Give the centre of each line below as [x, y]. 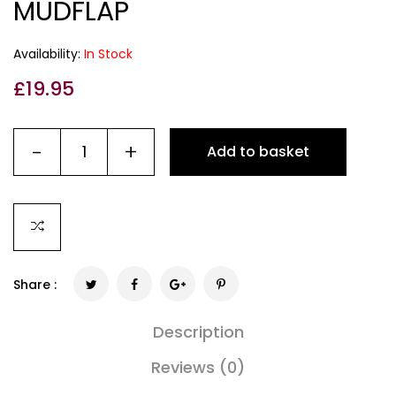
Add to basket [258, 152]
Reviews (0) [198, 368]
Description [198, 332]
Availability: [49, 54]
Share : [35, 285]
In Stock [108, 54]
